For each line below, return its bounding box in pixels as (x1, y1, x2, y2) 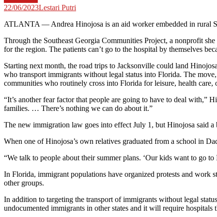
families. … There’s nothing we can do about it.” (4, 104, 153, 112)
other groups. (4, 178, 44, 187)
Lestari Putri (39, 3, 76, 12)
